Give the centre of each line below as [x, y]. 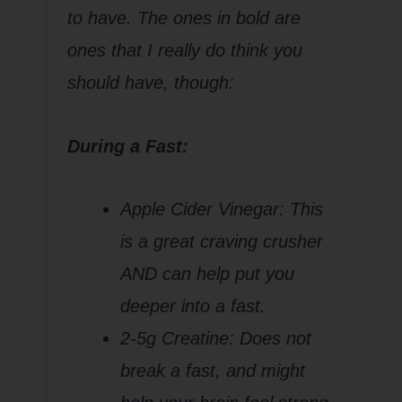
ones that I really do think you [184, 50]
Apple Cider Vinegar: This [222, 210]
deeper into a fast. [193, 306]
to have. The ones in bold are [184, 17]
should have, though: [150, 82]
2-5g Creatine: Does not [216, 339]
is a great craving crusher [222, 242]
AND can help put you [208, 274]
